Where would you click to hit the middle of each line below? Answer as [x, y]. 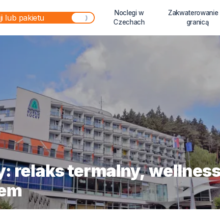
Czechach [129, 22]
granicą [198, 22]
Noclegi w [129, 13]
